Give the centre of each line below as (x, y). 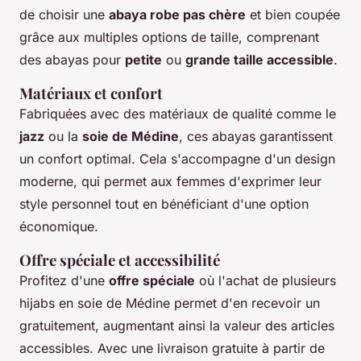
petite (143, 59)
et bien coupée (293, 14)
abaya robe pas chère (177, 14)
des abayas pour (72, 59)
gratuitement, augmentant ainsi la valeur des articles (177, 325)
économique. (59, 226)
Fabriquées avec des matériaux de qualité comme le (178, 113)
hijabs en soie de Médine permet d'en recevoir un (170, 303)
